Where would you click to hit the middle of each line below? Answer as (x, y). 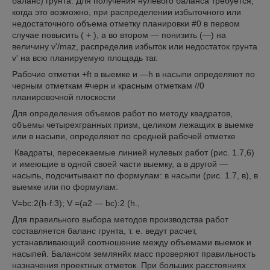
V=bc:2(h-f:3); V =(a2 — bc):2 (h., (76, 203)
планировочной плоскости (64, 97)
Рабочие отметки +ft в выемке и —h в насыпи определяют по (133, 74)
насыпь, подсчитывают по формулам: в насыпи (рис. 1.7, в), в (135, 175)
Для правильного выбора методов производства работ (120, 219)
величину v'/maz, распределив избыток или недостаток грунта (135, 46)
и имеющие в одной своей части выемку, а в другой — (120, 164)
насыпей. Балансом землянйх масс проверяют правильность (134, 254)
